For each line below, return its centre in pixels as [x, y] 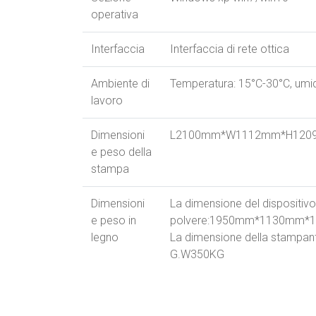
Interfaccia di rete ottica [230, 49]
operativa [115, 15]
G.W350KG [197, 255]
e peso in [114, 221]
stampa [110, 169]
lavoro [107, 101]
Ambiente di [120, 84]
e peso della [121, 152]
